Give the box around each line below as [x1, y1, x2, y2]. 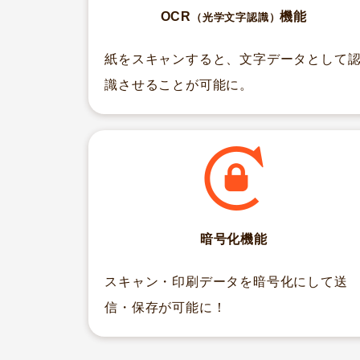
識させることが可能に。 [104, 77, 254, 92]
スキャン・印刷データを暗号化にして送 [104, 274, 348, 288]
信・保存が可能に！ [104, 300, 227, 314]
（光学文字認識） [191, 11, 280, 24]
